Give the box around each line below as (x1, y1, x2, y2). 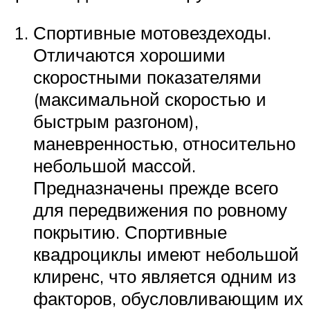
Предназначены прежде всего (33, 176, 278, 199)
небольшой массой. (33, 154, 196, 176)
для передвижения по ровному (33, 198, 287, 221)
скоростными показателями (33, 65, 262, 88)
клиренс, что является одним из (33, 264, 296, 287)
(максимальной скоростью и (33, 87, 266, 110)
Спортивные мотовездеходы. (33, 21, 271, 44)
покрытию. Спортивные (33, 220, 227, 243)
